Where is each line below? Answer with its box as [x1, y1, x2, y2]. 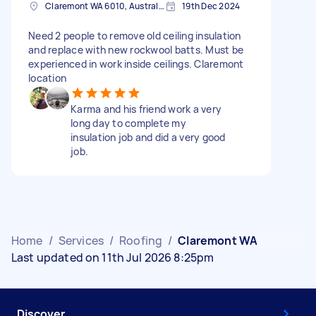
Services [58, 232, 104, 248]
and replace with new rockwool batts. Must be [28, 42, 243, 56]
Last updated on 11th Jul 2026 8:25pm [11, 249, 214, 265]
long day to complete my [71, 116, 186, 130]
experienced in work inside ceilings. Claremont [28, 56, 244, 71]
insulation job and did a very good [71, 130, 226, 144]
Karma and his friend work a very [71, 102, 221, 116]
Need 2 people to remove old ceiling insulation [28, 28, 241, 42]
